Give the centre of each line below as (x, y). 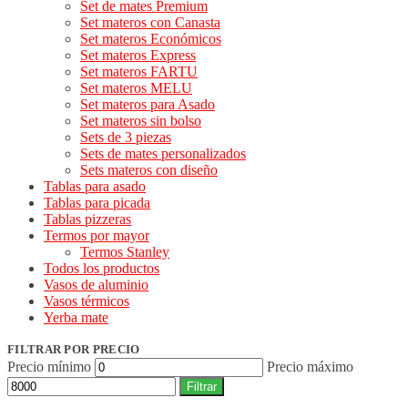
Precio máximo (310, 367)
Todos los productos (102, 268)
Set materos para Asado (148, 104)
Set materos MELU (136, 88)
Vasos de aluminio (96, 285)
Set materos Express (138, 55)
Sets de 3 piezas (126, 137)
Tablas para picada (97, 203)
